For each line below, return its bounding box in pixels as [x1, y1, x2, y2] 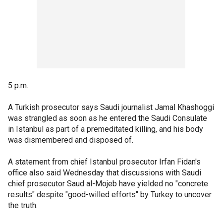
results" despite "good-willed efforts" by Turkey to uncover [8, 189, 212, 199]
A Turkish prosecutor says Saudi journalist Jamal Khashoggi [8, 102, 214, 112]
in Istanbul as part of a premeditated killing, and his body [8, 124, 203, 134]
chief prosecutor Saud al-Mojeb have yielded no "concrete [8, 178, 208, 188]
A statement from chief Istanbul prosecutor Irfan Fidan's [8, 157, 201, 166]
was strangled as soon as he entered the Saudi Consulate [8, 113, 207, 123]
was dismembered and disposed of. [8, 135, 133, 145]
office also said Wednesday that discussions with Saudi [8, 167, 201, 177]
